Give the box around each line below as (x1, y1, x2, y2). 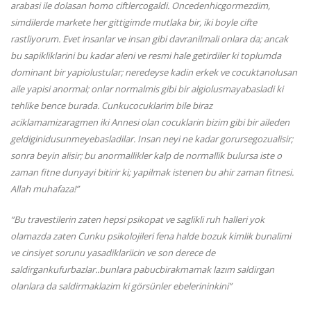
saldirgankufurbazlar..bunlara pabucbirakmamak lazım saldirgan (10, 263, 274, 276)
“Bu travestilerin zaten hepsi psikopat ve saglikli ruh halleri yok (10, 213, 264, 226)
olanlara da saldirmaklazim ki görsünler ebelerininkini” (10, 280, 232, 293)
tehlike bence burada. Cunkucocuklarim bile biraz (10, 99, 212, 112)
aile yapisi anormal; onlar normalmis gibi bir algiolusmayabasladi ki (10, 83, 283, 96)
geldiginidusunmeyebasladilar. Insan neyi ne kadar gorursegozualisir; (10, 133, 293, 146)
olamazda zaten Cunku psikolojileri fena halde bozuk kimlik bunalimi (10, 230, 291, 243)
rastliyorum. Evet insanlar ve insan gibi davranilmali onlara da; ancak (10, 33, 288, 46)
